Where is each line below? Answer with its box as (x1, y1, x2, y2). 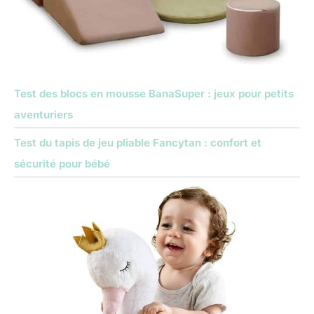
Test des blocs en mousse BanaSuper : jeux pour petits (14, 86, 294, 100)
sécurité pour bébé (14, 157, 110, 171)
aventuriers (14, 107, 73, 121)
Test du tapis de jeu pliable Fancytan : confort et (14, 136, 261, 150)
